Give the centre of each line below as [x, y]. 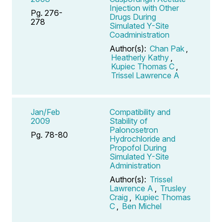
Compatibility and [140, 112]
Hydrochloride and [142, 139]
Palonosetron [134, 130]
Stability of [129, 121]
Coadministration [139, 34]
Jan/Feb [45, 112]
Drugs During [133, 17]
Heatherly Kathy [140, 57]
